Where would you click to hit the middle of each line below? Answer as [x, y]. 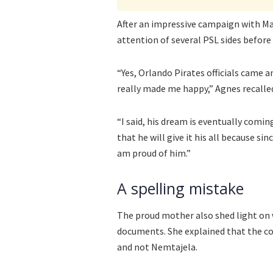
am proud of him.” [154, 153]
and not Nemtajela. [157, 246]
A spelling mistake [180, 189]
